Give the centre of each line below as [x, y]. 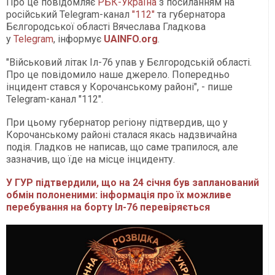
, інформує [79, 39]
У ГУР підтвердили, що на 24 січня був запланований [133, 182]
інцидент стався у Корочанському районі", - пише [119, 87]
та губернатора [190, 14]
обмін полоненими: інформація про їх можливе [119, 195]
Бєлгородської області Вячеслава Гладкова [106, 26]
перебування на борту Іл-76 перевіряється [108, 207]
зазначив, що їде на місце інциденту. [91, 159]
